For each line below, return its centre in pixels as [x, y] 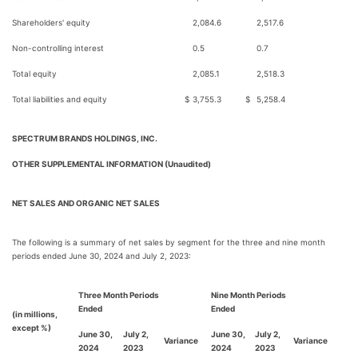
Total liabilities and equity [60, 99]
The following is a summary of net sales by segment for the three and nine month [169, 242]
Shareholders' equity [51, 22]
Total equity [34, 74]
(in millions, [35, 314]
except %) [32, 328]
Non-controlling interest [58, 48]
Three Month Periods [119, 295]
